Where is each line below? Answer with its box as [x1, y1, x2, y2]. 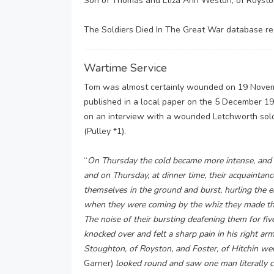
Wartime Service [84, 61, 167, 75]
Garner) [84, 257, 113, 269]
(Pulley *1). [84, 125, 126, 137]
